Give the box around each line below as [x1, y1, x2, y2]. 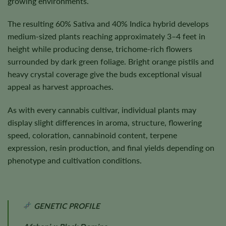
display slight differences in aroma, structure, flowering [8, 118, 202, 128]
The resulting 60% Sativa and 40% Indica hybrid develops [8, 19, 209, 29]
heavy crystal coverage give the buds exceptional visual [8, 69, 202, 79]
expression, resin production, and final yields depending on [8, 143, 214, 153]
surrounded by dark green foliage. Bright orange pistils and [8, 56, 214, 67]
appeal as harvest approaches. [8, 82, 114, 92]
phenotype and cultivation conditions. [8, 155, 142, 165]
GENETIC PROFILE [31, 201, 100, 210]
